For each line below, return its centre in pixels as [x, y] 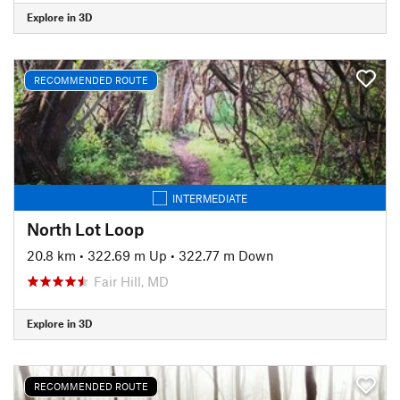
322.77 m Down [226, 255]
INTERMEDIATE [210, 198]
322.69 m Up [127, 255]
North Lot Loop [85, 229]
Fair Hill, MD [131, 281]
